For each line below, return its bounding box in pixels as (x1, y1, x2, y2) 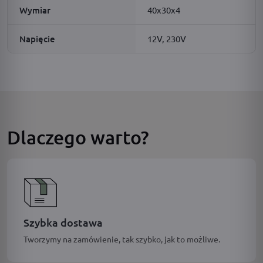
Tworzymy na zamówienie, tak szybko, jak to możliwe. (23, 233, 220, 244)
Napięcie (19, 32, 55, 45)
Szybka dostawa (23, 215, 103, 229)
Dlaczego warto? (7, 125, 149, 149)
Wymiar (19, 4, 50, 16)
